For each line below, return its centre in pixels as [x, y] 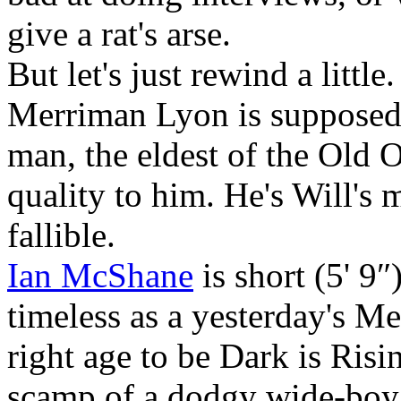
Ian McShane [100, 275]
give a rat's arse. [119, 33]
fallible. [61, 235]
